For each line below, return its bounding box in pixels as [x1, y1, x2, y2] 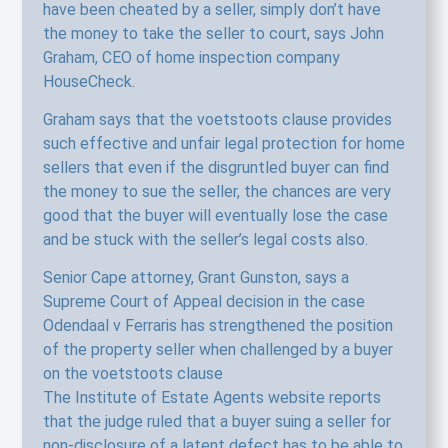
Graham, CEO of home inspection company [42, 47, 340, 67]
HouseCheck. [42, 71, 135, 91]
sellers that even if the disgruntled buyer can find [42, 158, 389, 178]
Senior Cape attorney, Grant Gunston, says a [42, 268, 349, 288]
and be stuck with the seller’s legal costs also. [42, 230, 368, 250]
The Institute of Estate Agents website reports [42, 388, 381, 408]
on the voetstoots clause [42, 364, 223, 384]
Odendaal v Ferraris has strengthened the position [42, 316, 393, 336]
